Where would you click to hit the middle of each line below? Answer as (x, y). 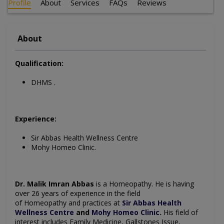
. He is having (173, 184)
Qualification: (39, 63)
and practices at (94, 203)
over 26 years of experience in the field (78, 193)
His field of (180, 212)
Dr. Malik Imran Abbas (54, 184)
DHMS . (43, 82)
